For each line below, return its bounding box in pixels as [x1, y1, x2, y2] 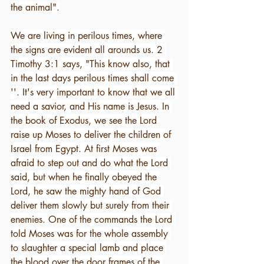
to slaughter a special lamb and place [11, 242, 166, 254]
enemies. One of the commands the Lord [11, 213, 175, 226]
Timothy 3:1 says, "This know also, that [11, 58, 173, 70]
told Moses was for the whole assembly [11, 227, 171, 240]
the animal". [11, 1, 60, 14]
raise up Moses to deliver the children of [11, 128, 174, 141]
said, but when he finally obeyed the [11, 171, 160, 183]
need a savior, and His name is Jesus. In [11, 100, 172, 113]
